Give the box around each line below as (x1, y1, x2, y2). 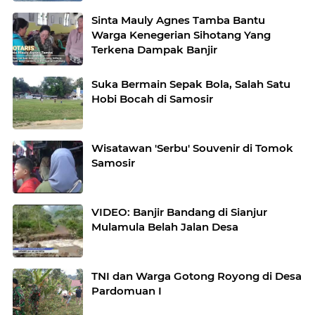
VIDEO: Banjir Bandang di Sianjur (91, 205, 267, 219)
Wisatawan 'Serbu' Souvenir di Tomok (91, 141, 293, 155)
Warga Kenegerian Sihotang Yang (91, 28, 271, 42)
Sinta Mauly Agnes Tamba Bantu (91, 13, 265, 27)
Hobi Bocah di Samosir (91, 92, 213, 106)
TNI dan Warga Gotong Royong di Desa (91, 269, 302, 283)
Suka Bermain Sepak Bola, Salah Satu (91, 77, 290, 91)
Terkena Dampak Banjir (91, 43, 217, 57)
